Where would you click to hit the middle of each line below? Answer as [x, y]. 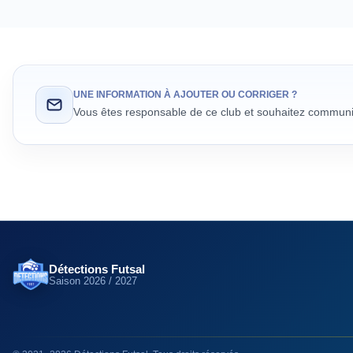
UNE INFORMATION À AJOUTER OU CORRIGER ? [185, 95]
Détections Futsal [97, 269]
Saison [66, 281]
